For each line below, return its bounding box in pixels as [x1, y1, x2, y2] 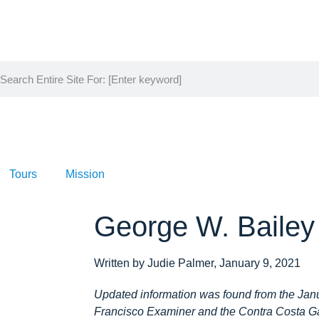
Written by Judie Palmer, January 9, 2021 [94, 257, 300, 270]
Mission [66, 168, 105, 181]
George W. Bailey [94, 211, 315, 243]
